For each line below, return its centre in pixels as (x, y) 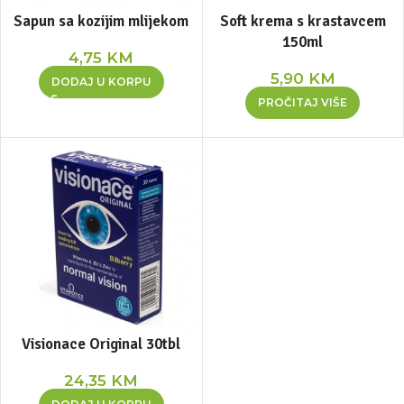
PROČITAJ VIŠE (303, 102)
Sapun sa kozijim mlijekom (101, 21)
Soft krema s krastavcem (303, 21)
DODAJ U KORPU (101, 81)
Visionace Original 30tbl (101, 344)
